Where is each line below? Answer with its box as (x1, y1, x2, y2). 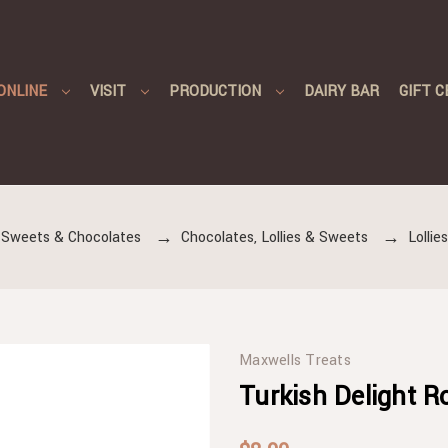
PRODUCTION (169, 81, 261, 103)
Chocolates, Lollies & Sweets (180, 226, 368, 248)
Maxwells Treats (239, 349, 351, 371)
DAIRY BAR (304, 81, 379, 103)
